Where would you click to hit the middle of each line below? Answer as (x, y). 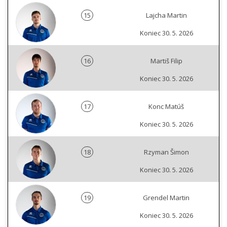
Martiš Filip (166, 61)
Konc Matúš (166, 107)
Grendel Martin (166, 198)
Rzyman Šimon (166, 152)
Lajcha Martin (166, 15)
